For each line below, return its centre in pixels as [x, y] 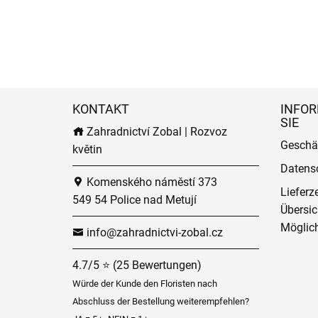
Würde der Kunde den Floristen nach [145, 283]
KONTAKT [101, 109]
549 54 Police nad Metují [135, 199]
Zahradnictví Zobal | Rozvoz [155, 131]
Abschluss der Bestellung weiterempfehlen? [161, 301]
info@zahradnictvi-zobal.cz [153, 232]
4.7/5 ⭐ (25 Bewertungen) [137, 265]
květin [87, 149]
